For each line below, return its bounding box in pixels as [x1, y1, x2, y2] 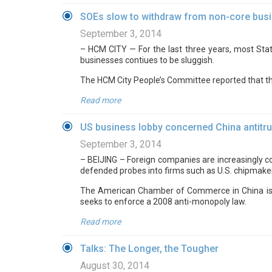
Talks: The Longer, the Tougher [80, 243, 219, 254]
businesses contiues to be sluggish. [80, 55, 214, 65]
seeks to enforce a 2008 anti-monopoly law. [80, 197, 246, 206]
